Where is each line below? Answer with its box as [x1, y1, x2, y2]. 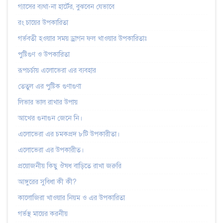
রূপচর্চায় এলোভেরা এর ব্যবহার [18, 66, 96, 75]
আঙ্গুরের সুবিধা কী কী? [18, 177, 77, 186]
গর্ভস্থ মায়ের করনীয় [18, 209, 68, 218]
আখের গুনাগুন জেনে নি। [18, 113, 82, 122]
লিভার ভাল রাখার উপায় [18, 98, 78, 107]
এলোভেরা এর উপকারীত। [18, 145, 84, 154]
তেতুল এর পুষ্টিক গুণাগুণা [18, 82, 81, 91]
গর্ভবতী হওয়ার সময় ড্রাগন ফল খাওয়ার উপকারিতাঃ [18, 34, 147, 43]
